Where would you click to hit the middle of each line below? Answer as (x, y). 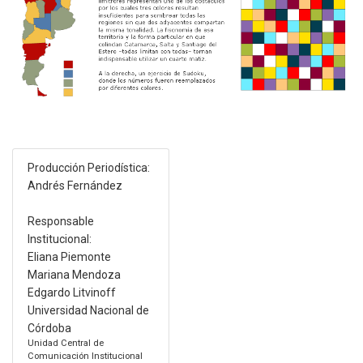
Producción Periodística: (88, 168)
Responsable (60, 222)
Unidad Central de (65, 344)
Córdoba (49, 329)
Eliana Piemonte (69, 257)
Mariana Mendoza (74, 275)
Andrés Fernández (75, 186)
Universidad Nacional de (88, 311)
